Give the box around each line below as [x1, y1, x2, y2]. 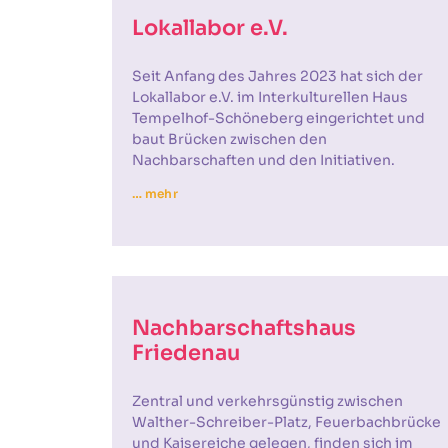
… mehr [132, 186, 178, 201]
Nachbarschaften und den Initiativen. [132, 151, 395, 169]
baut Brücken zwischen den [132, 130, 327, 148]
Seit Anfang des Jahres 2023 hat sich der [132, 67, 423, 85]
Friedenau [132, 340, 240, 366]
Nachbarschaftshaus [132, 315, 356, 341]
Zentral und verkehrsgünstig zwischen [132, 392, 403, 410]
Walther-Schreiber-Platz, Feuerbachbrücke [132, 413, 441, 431]
